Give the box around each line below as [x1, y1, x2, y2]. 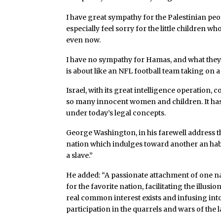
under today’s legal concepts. [66, 109, 166, 118]
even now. [66, 35, 101, 44]
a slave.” [66, 151, 93, 160]
